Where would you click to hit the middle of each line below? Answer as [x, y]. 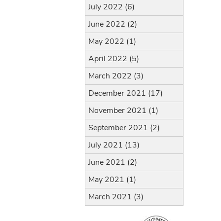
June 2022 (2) [113, 24]
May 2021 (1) [112, 180]
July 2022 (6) [111, 7]
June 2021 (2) [113, 162]
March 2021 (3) [116, 197]
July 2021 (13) [114, 145]
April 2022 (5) [114, 59]
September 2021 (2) [124, 128]
